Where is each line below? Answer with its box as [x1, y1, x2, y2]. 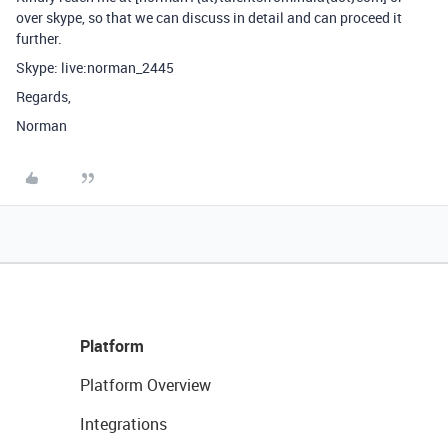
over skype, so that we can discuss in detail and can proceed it [16, 8, 402, 27]
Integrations [80, 413, 167, 435]
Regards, [16, 87, 71, 106]
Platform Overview [80, 374, 211, 396]
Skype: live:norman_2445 [16, 58, 174, 77]
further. [16, 29, 62, 48]
